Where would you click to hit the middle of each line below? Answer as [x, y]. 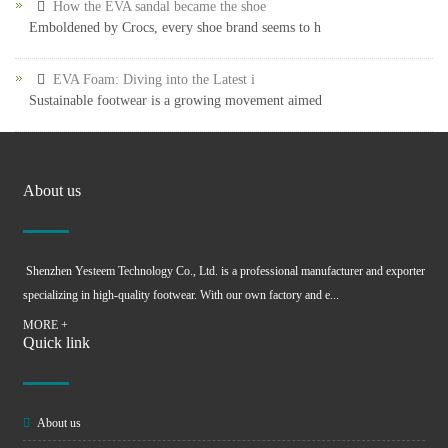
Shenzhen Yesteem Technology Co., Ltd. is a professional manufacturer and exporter [224, 271]
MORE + [45, 325]
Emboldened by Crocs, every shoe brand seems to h [175, 27]
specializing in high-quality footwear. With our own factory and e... [181, 295]
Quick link [56, 342]
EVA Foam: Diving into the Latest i [154, 79]
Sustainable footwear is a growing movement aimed [175, 100]
